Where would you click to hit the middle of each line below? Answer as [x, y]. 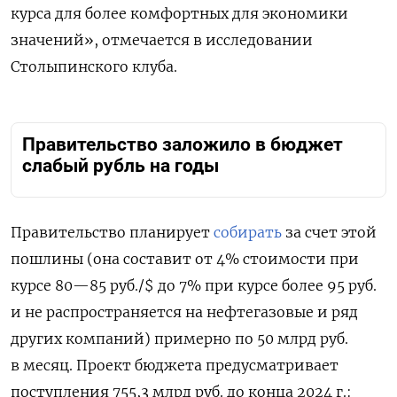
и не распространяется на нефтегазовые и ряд [184, 311]
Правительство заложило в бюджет [183, 145]
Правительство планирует [112, 232]
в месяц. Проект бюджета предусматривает [175, 365]
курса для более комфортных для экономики [179, 14]
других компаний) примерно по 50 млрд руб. [179, 338]
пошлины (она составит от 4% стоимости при [185, 258]
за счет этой [329, 232]
